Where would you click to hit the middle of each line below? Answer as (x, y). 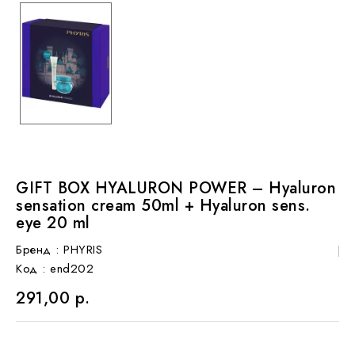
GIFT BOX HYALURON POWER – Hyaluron (176, 188)
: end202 (68, 268)
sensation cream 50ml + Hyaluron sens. (163, 205)
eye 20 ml (53, 223)
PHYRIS (83, 249)
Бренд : (38, 249)
